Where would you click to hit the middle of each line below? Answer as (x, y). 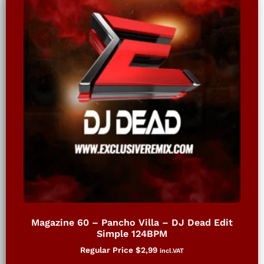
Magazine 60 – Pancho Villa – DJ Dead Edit (132, 222)
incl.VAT (172, 250)
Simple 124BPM (132, 233)
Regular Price (108, 250)
